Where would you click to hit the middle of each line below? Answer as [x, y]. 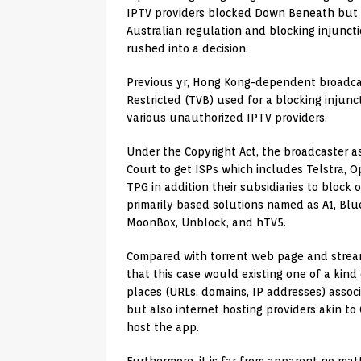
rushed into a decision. [187, 49]
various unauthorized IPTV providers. [227, 118]
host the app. [163, 328]
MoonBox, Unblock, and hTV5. [206, 223]
